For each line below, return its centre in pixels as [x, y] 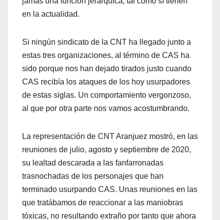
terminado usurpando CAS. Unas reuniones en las [110, 189]
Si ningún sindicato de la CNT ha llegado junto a [107, 42]
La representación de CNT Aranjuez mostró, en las [110, 136]
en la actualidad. [51, 14]
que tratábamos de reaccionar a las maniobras [103, 202]
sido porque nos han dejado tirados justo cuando [107, 68]
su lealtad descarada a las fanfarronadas [93, 163]
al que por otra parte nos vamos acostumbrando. [106, 108]
